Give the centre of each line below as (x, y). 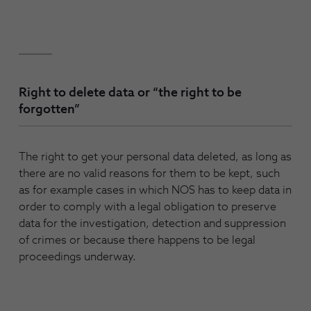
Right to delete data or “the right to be (130, 93)
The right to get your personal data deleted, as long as (155, 157)
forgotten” (49, 109)
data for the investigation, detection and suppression (152, 224)
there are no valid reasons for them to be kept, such (149, 174)
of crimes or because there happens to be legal (137, 241)
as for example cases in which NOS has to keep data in (155, 191)
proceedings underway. (77, 257)
